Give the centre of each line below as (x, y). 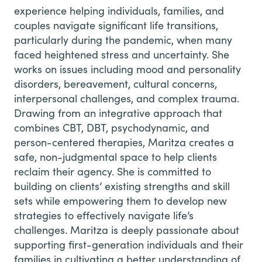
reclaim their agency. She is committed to (113, 171)
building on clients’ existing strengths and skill (122, 186)
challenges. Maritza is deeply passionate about (127, 230)
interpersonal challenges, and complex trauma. (127, 98)
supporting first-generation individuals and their (129, 244)
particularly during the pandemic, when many (123, 39)
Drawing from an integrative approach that (118, 113)
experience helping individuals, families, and (119, 10)
